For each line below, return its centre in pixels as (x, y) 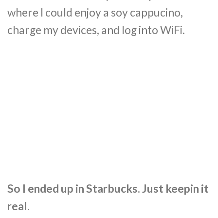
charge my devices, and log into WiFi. (96, 30)
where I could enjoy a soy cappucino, (95, 13)
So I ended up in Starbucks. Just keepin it (108, 188)
